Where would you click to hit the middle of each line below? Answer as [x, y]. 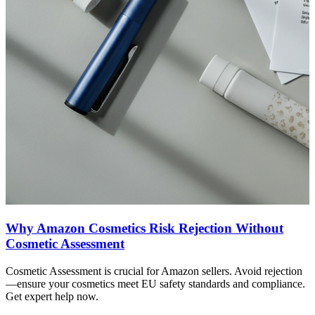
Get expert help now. [52, 296]
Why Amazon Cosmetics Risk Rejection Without [144, 228]
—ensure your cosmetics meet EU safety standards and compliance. [155, 283]
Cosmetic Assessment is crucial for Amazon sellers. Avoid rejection [154, 271]
